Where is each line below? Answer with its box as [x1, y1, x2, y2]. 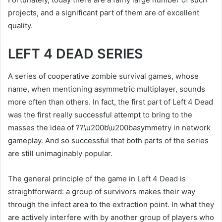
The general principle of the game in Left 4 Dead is [8, 173, 186, 183]
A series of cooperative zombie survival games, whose [8, 71, 199, 81]
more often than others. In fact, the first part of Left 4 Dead [8, 97, 213, 107]
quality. [8, 21, 33, 30]
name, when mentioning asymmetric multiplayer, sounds [8, 84, 205, 94]
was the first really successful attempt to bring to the [8, 110, 192, 119]
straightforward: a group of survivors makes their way [8, 186, 195, 196]
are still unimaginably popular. [8, 148, 112, 158]
